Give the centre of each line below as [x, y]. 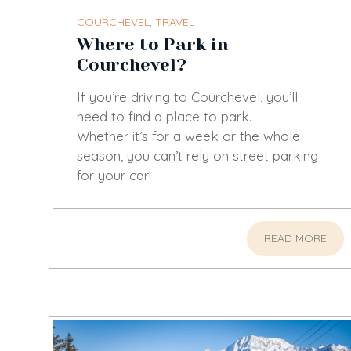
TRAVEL [175, 22]
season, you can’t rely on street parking [197, 155]
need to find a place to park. [164, 116]
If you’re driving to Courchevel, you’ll [187, 96]
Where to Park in [152, 44]
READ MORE [296, 238]
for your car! [114, 175]
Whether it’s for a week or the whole [188, 136]
